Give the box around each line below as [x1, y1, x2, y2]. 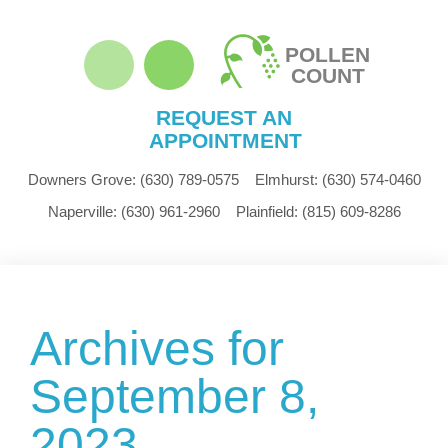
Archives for [30, 322, 284, 376]
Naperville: [47, 203, 117, 221]
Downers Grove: [27, 171, 136, 189]
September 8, [30, 370, 319, 424]
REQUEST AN [156, 106, 292, 129]
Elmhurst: [254, 171, 318, 189]
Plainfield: [235, 203, 298, 221]
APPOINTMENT [149, 129, 302, 152]
